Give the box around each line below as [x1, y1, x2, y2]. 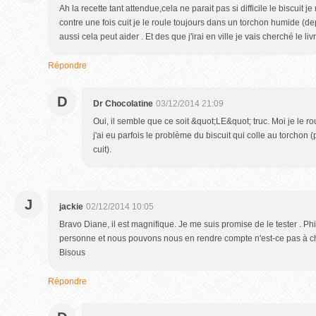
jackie [59, 202, 83, 212]
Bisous [59, 248, 85, 257]
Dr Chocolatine [93, 99, 153, 109]
